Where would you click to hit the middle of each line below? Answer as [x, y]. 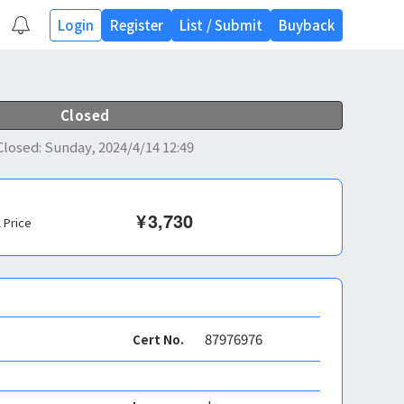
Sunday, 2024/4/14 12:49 [119, 147]
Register [136, 24]
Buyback [306, 24]
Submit [238, 24]
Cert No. [158, 339]
